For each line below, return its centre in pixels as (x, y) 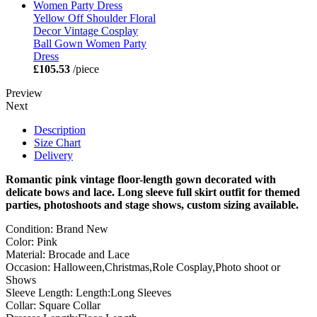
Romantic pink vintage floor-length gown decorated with (141, 180)
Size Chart (57, 143)
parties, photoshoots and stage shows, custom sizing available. (152, 205)
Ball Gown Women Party (90, 44)
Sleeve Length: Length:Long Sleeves (88, 293)
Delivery (53, 156)
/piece (85, 69)
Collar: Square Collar (53, 306)
